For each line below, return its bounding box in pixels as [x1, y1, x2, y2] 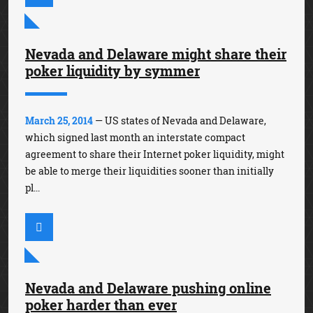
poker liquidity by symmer [25, 61, 200, 80]
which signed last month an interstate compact [25, 131, 245, 145]
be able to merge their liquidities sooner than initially [25, 164, 274, 178]
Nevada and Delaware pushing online [25, 279, 271, 298]
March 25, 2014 [25, 114, 93, 128]
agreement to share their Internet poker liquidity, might [25, 147, 284, 161]
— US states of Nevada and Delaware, [93, 114, 266, 128]
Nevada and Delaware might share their [25, 45, 286, 64]
